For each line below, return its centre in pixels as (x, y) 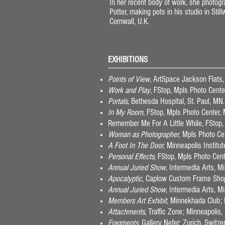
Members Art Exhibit (137, 201)
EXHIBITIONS (128, 60)
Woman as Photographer (143, 134)
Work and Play (129, 90)
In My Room (126, 112)
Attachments (126, 212)
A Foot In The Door (136, 145)
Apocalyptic (125, 179)
